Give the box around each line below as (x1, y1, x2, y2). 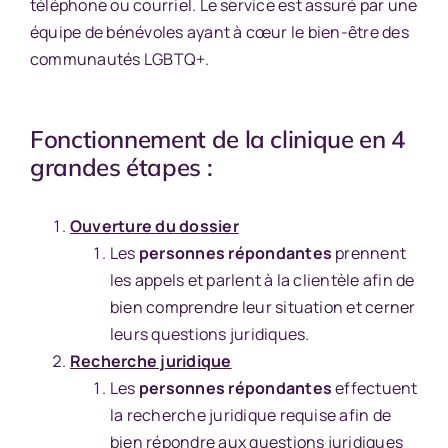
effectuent (332, 376, 418, 399)
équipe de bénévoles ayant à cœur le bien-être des (29, 21, 409, 43)
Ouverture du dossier (69, 214, 239, 237)
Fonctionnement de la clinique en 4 (29, 123, 405, 154)
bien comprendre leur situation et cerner (109, 295, 416, 318)
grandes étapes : (29, 151, 213, 182)
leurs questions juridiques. (109, 322, 310, 345)
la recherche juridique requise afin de (109, 403, 392, 426)
